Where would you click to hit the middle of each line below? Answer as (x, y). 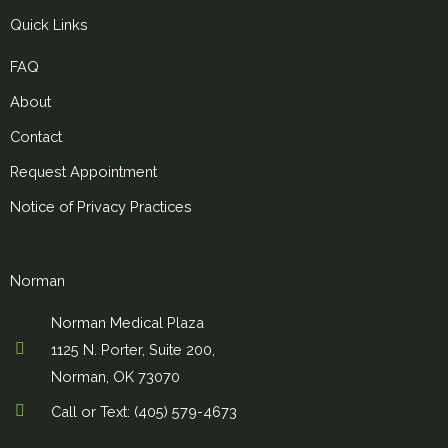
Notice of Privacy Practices (101, 206)
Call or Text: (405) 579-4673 (144, 411)
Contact (36, 136)
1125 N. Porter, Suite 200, (133, 349)
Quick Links (49, 24)
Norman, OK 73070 (115, 376)
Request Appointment (83, 171)
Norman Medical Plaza (127, 322)
